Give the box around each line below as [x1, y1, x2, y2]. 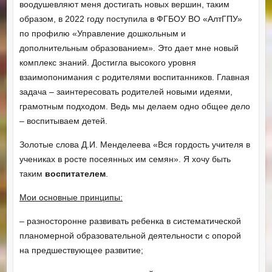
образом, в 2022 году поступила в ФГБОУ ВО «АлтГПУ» [19, 13, 242, 24]
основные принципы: [38, 192, 123, 202]
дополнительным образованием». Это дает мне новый [19, 42, 239, 53]
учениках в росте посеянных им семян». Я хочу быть [19, 154, 231, 164]
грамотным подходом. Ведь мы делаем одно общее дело [19, 101, 250, 111]
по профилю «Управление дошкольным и [19, 28, 186, 38]
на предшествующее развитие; [19, 245, 143, 255]
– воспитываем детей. [19, 115, 107, 126]
